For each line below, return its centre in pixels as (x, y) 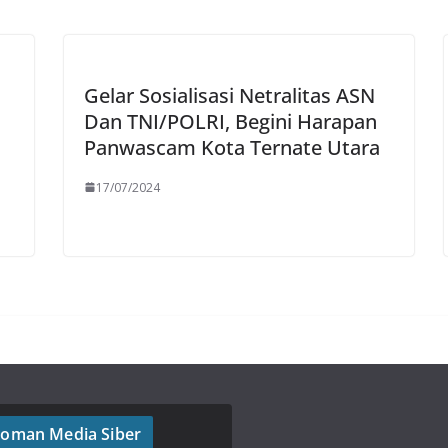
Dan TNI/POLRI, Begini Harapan (230, 121)
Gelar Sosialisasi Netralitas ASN (229, 95)
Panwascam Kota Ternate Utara (232, 147)
